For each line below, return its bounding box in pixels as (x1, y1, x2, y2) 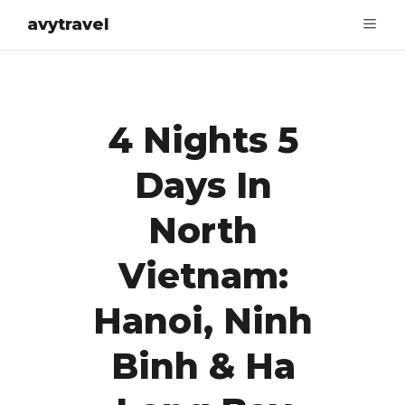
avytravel (27, 14, 109, 34)
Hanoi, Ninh (93, 299, 313, 343)
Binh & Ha (110, 344, 296, 388)
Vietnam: (118, 254, 288, 297)
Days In (134, 164, 272, 207)
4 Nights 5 (108, 118, 298, 162)
